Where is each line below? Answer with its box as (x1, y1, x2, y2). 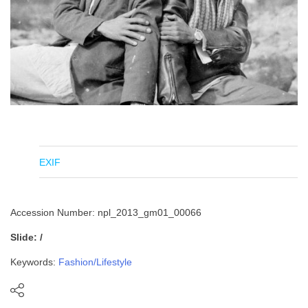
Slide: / (10, 232, 43, 243)
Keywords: (10, 256, 58, 267)
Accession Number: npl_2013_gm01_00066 (10, 207, 201, 218)
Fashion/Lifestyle (58, 256, 132, 267)
